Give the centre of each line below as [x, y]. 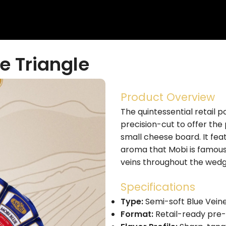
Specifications [158, 187]
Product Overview [168, 97]
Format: [137, 214]
